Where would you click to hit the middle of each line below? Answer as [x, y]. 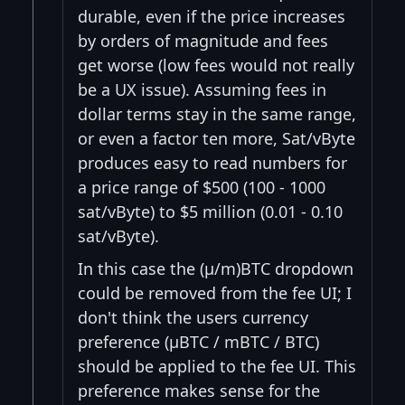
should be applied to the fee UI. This [217, 366]
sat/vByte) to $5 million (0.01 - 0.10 [210, 211]
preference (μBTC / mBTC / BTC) [198, 341]
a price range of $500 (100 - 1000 [202, 187]
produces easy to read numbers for [212, 162]
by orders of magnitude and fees [203, 40]
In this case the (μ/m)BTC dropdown [216, 268]
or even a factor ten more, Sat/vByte [217, 138]
